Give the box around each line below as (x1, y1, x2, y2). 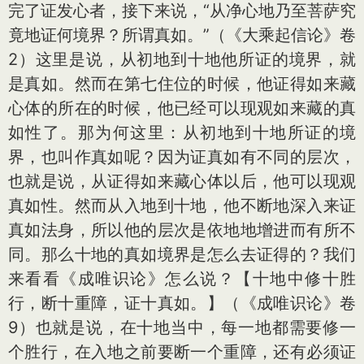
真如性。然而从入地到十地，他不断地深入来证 (8, 196, 356, 215)
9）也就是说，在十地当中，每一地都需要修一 (8, 318, 356, 337)
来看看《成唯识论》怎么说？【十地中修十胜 (8, 269, 356, 288)
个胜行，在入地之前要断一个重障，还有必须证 (8, 342, 356, 362)
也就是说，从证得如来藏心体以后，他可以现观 (8, 171, 356, 191)
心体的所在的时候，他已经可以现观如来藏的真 (8, 98, 356, 118)
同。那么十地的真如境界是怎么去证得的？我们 (8, 245, 356, 264)
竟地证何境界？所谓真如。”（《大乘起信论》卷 (8, 25, 356, 45)
